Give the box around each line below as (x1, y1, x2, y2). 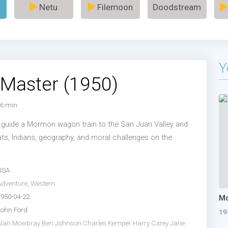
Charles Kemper (83, 218, 131, 227)
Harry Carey (133, 218, 168, 227)
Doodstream (153, 2, 201, 12)
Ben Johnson (42, 218, 81, 227)
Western (31, 179, 55, 187)
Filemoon (95, 2, 133, 12)
